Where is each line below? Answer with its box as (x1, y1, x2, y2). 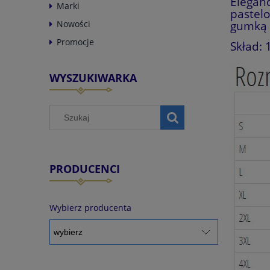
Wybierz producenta (49, 202, 131, 214)
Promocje (57, 36, 94, 48)
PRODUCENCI (49, 161, 120, 176)
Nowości (57, 17, 90, 30)
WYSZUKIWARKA (49, 70, 137, 85)
